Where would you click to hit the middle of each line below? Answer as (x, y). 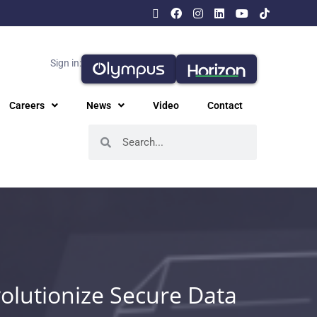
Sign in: (65, 63)
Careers (27, 105)
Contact (225, 105)
